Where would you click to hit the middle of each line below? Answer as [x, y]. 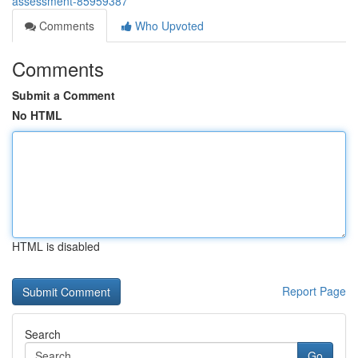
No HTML [37, 115]
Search [43, 334]
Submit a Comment [64, 95]
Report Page [314, 291]
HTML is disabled [56, 246]
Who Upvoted [168, 26]
